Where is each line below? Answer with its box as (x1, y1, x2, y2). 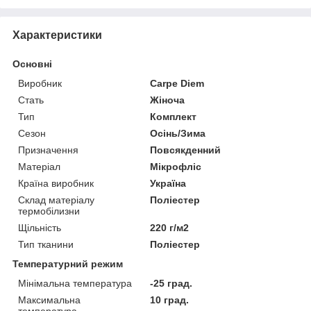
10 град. (150, 294, 190, 305)
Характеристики (12, 28, 102, 41)
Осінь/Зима (150, 127, 206, 139)
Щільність (18, 221, 61, 233)
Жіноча (150, 94, 185, 106)
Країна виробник (18, 177, 94, 189)
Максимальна (18, 294, 81, 305)
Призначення (18, 144, 78, 155)
